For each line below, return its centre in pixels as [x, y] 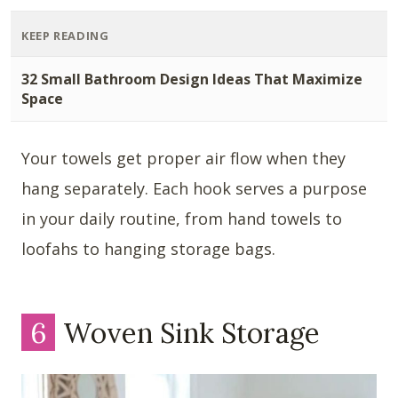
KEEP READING [65, 36]
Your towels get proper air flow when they [183, 159]
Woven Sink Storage [188, 332]
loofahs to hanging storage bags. [148, 249]
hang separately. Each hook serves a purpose [194, 189]
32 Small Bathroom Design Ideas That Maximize [192, 80]
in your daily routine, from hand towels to [182, 219]
